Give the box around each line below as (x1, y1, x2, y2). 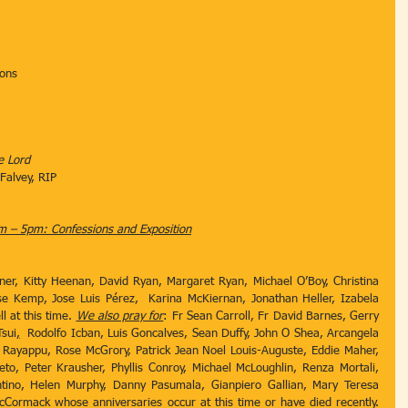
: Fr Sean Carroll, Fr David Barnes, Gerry (163, 311, 379, 322)
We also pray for (76, 311, 164, 322)
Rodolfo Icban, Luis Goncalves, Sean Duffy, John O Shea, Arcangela (19, 328, 380, 340)
